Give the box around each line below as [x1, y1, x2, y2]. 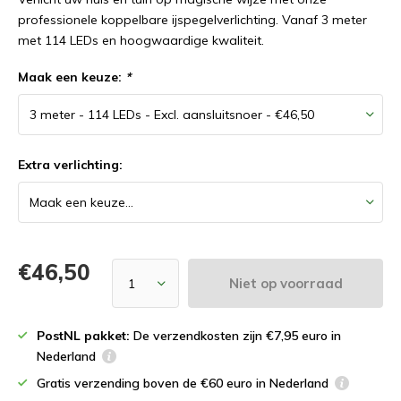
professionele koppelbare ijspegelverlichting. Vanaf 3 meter [18, 12, 367, 28]
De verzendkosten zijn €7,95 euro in [130, 328, 341, 344]
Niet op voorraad [228, 274, 343, 292]
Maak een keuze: [18, 69, 125, 85]
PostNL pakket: [37, 328, 130, 344]
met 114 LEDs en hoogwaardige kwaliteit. [18, 32, 264, 48]
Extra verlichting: [18, 157, 123, 173]
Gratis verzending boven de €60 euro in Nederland [37, 375, 328, 391]
